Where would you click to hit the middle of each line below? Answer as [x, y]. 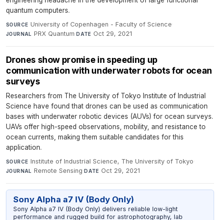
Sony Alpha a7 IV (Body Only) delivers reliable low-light [95, 209]
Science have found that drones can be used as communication [107, 106]
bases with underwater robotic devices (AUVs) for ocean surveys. [110, 117]
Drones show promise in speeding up [82, 60]
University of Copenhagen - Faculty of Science [101, 25]
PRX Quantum [55, 34]
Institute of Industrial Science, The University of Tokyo [112, 162]
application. [24, 148]
